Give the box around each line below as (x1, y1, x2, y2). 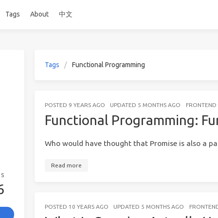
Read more (51, 162, 82, 169)
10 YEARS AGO (68, 203, 109, 210)
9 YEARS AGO (68, 101, 105, 108)
